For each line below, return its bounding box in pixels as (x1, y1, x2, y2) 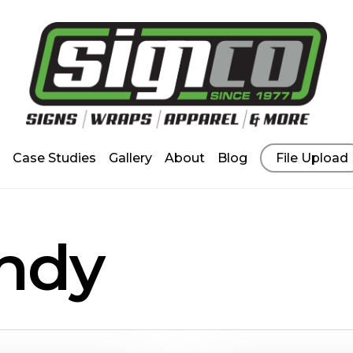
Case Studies (13, 150, 96, 165)
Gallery (109, 150, 152, 165)
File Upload (276, 150, 348, 165)
